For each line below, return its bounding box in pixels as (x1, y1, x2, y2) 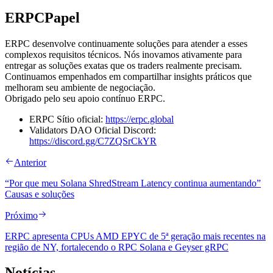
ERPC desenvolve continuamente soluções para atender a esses (5, 38, 247, 49)
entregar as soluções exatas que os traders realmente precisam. (5, 60, 242, 71)
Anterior (14, 157, 46, 168)
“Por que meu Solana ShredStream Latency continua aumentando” (5, 177, 261, 188)
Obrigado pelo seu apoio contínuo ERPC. (5, 93, 165, 104)
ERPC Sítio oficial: (29, 113, 105, 124)
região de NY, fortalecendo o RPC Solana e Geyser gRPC (5, 241, 229, 252)
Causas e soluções (5, 188, 74, 199)
